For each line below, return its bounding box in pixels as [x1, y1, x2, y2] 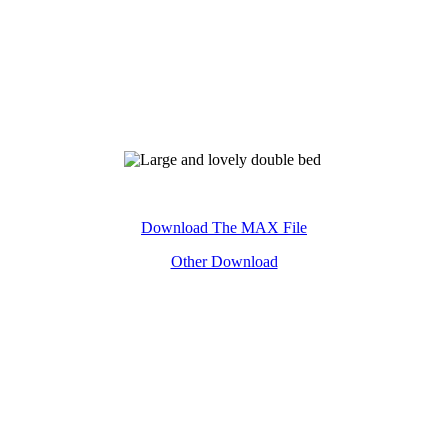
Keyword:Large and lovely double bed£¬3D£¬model [55, 184, 393, 202]
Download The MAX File [141, 218, 307, 236]
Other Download [170, 252, 278, 270]
